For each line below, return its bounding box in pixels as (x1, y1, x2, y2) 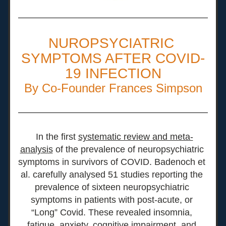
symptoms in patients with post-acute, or (31, 195, 193, 205)
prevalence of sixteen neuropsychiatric (34, 182, 189, 192)
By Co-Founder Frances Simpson (24, 81, 202, 95)
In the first (35, 132, 78, 142)
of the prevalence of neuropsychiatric (52, 144, 204, 154)
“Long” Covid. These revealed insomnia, (31, 207, 192, 217)
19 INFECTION (65, 66, 161, 81)
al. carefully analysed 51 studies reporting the (21, 169, 203, 180)
